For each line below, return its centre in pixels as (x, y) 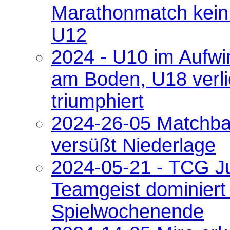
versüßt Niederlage (133, 145)
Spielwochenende (128, 211)
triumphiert (98, 101)
